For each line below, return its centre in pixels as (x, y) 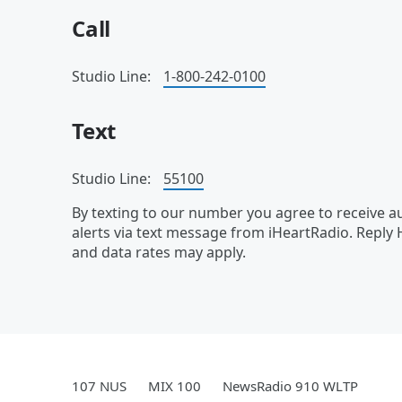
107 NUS (99, 386)
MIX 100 (175, 386)
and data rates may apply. (159, 252)
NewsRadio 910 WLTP (290, 386)
